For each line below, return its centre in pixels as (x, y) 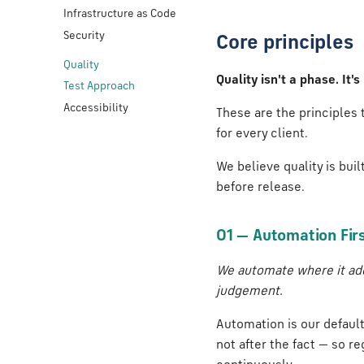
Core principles (285, 43)
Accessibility (96, 108)
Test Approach (99, 87)
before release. (260, 188)
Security (84, 36)
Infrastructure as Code (120, 14)
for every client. (262, 134)
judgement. (249, 292)
